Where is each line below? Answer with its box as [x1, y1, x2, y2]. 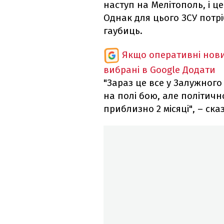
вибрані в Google [103, 64, 180, 76]
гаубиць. [103, 25, 142, 37]
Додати [182, 64, 215, 76]
